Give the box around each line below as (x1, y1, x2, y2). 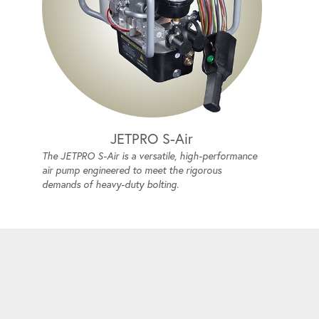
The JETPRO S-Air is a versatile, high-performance (41, 150, 257, 163)
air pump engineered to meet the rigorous (41, 164, 221, 177)
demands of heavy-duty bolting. (41, 178, 179, 192)
